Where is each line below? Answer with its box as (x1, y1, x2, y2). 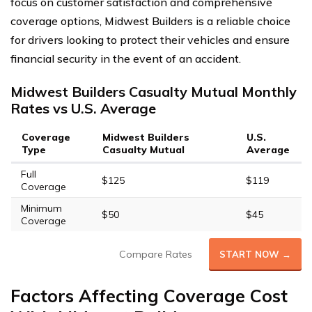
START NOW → (219, 249, 291, 260)
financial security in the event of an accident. (10, 52, 241, 65)
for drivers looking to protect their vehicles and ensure (10, 33, 290, 47)
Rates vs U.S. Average (10, 100, 156, 117)
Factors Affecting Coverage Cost (10, 285, 288, 306)
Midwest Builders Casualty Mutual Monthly (10, 83, 297, 100)
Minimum (20, 202, 62, 214)
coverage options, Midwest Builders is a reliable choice (10, 14, 290, 28)
